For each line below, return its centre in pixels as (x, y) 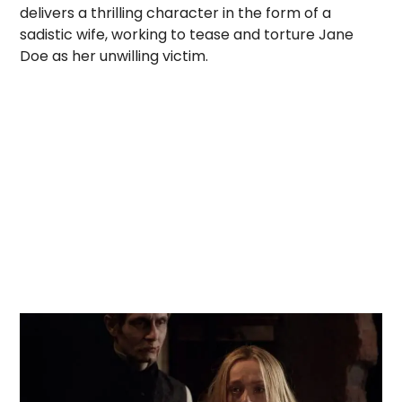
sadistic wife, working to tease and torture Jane (187, 35)
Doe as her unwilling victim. (114, 57)
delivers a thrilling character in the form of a (176, 13)
